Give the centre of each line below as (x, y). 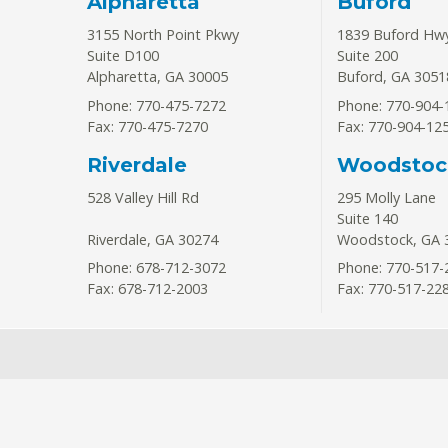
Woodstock (374, 239)
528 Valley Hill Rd (143, 197)
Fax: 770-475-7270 (147, 126)
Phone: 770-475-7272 (156, 105)
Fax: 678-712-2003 (147, 289)
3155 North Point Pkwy (163, 35)
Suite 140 (367, 218)
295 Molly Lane (386, 197)
